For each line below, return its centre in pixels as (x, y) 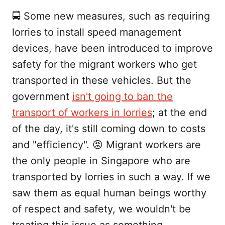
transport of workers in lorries (82, 113)
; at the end (180, 113)
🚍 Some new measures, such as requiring (111, 16)
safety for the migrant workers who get (104, 65)
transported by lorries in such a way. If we (111, 177)
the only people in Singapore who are (101, 161)
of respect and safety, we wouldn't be (101, 209)
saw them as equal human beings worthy (109, 193)
